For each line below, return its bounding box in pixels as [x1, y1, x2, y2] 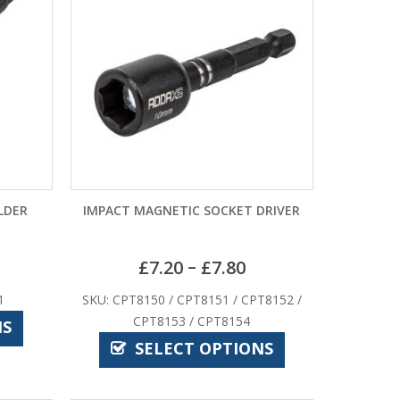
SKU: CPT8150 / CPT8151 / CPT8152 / [81, 291, 302, 309]
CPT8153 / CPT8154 [133, 312, 251, 330]
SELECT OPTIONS [134, 337, 273, 360]
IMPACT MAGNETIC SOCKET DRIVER [83, 201, 301, 219]
